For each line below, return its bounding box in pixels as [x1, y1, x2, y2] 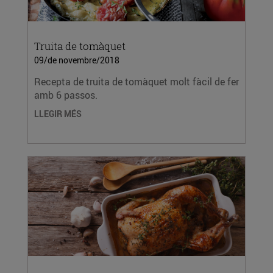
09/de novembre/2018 [34, 54, 119, 66]
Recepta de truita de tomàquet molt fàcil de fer [34, 75, 239, 88]
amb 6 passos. [34, 88, 97, 102]
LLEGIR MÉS [34, 108, 82, 119]
